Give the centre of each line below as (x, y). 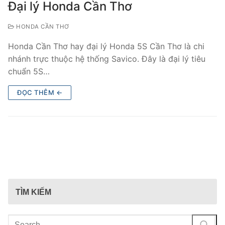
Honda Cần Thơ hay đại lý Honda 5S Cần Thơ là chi (106, 46)
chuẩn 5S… (29, 72)
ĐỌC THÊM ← (40, 93)
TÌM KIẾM (33, 192)
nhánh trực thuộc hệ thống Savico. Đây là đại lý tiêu (107, 59)
